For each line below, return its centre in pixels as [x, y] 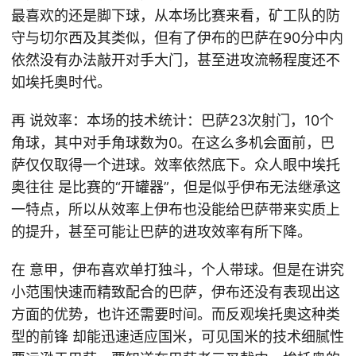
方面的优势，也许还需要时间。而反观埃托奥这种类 [176, 314]
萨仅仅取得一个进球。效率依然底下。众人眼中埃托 [176, 165]
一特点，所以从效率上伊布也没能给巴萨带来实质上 [176, 209]
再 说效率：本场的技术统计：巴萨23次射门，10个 [172, 120]
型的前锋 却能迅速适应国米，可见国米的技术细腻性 [178, 337]
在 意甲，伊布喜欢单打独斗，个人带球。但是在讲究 [178, 270]
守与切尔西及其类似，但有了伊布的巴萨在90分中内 [177, 38]
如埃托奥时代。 [61, 82]
